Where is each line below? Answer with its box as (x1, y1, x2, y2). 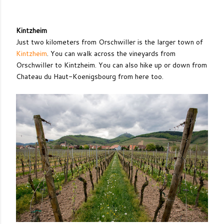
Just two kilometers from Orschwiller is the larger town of (16, 37, 203, 47)
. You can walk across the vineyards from (47, 48, 175, 58)
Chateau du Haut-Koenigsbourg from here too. (16, 71, 163, 81)
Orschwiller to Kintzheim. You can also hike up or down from (16, 60, 207, 70)
